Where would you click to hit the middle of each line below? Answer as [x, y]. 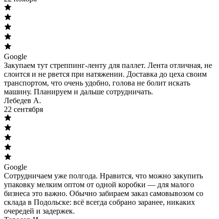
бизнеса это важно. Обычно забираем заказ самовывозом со [104, 193]
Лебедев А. [22, 100]
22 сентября [23, 109]
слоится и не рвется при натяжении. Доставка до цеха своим [105, 74]
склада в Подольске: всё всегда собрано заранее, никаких [99, 202]
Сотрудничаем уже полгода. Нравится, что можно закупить [103, 175]
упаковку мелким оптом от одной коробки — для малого [99, 184]
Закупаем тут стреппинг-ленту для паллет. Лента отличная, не [108, 65]
